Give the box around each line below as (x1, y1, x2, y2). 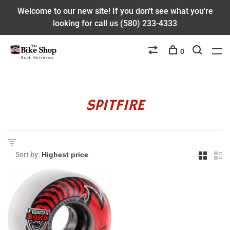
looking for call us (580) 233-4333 (53, 18, 177, 28)
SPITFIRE (86, 96, 144, 115)
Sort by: (15, 150, 40, 159)
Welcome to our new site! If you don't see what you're (17, 6, 213, 16)
